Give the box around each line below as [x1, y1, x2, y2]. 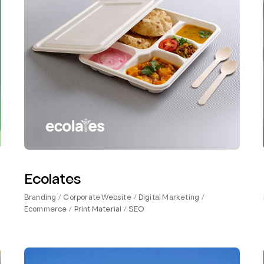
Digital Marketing [138, 194, 200, 202]
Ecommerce [24, 206, 67, 214]
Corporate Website [63, 194, 131, 202]
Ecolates [24, 174, 81, 187]
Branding [24, 194, 57, 202]
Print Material [74, 206, 122, 214]
